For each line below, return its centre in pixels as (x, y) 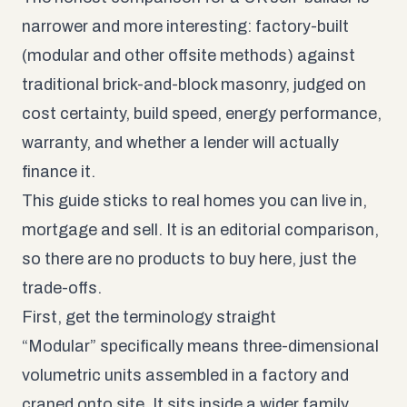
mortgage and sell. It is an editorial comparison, (200, 229)
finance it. (59, 171)
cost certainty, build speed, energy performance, (202, 113)
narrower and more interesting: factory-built (185, 26)
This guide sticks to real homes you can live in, (194, 200)
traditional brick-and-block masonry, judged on (194, 84)
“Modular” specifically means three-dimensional (200, 346)
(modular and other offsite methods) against (189, 55)
